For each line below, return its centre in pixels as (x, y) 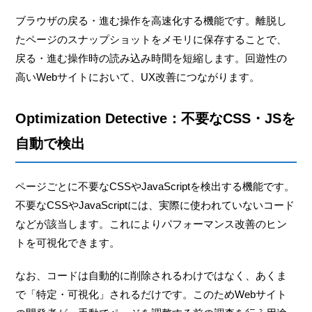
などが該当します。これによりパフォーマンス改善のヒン (151, 224)
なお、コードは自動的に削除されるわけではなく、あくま (151, 275)
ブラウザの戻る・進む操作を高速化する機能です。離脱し (151, 20)
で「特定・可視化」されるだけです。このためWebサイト (151, 294)
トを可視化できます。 (68, 242)
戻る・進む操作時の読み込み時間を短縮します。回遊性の (151, 58)
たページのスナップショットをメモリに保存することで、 (151, 39)
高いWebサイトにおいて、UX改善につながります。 (138, 77)
